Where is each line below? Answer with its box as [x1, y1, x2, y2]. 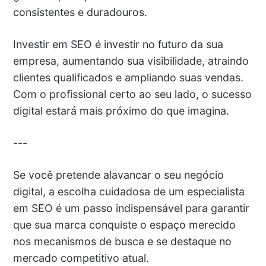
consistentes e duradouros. [12, 6, 147, 19]
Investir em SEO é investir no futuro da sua [12, 38, 223, 51]
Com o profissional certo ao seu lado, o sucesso [12, 88, 252, 101]
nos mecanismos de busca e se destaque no [12, 235, 232, 248]
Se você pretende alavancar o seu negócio [12, 169, 224, 182]
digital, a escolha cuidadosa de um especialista [12, 185, 245, 198]
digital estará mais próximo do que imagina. [12, 104, 229, 118]
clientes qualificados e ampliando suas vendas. [12, 71, 243, 84]
